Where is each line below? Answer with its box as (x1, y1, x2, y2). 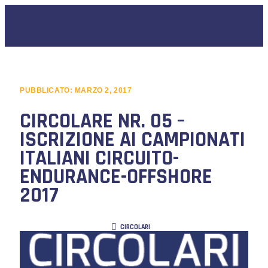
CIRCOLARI (120, 223, 150, 232)
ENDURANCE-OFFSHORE (19, 163, 212, 190)
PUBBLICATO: (19, 86, 75, 94)
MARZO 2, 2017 (74, 86, 132, 94)
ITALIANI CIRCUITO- (19, 145, 179, 172)
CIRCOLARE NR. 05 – (19, 108, 185, 135)
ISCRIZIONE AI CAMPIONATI (19, 126, 245, 153)
